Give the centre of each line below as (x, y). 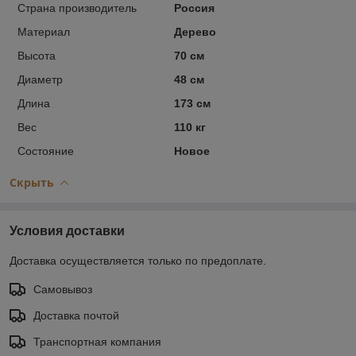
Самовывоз (63, 289)
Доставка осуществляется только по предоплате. (138, 260)
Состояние (46, 151)
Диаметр (40, 79)
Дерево (195, 31)
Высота (37, 55)
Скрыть (32, 182)
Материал (44, 31)
